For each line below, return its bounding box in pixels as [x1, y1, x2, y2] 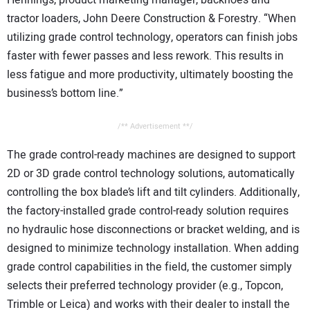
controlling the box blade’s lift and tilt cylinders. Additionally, [7, 183, 300, 201]
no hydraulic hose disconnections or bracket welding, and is [7, 221, 300, 238]
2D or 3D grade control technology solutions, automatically [7, 165, 295, 182]
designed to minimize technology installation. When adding [7, 239, 299, 257]
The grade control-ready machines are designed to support [7, 146, 295, 163]
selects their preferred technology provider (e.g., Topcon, [7, 277, 283, 294]
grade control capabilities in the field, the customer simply [7, 258, 292, 275]
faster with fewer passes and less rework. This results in [7, 48, 284, 65]
